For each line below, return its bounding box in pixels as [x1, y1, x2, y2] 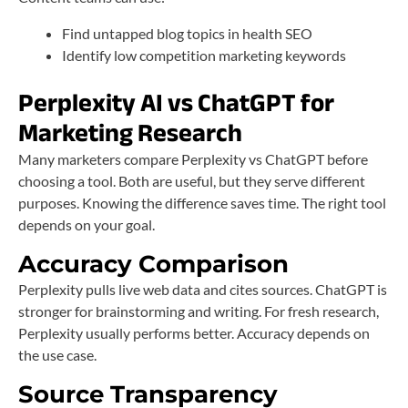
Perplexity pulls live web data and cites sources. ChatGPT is [18, 280, 387, 299]
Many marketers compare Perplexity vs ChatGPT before [18, 150, 368, 168]
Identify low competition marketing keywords [62, 46, 346, 65]
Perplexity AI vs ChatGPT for [18, 79, 334, 127]
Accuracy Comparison [18, 250, 289, 280]
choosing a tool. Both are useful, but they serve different [18, 172, 365, 190]
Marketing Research [18, 109, 242, 158]
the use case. [18, 346, 97, 364]
